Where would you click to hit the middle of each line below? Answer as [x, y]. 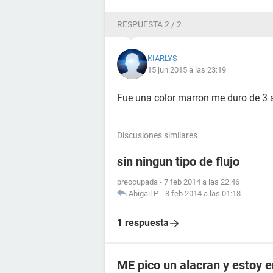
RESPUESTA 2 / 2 [149, 24]
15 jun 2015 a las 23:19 [187, 70]
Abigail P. [144, 193]
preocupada [137, 182]
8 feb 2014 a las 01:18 [203, 193]
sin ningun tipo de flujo [178, 161]
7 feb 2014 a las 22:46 [202, 182]
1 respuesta [143, 223]
